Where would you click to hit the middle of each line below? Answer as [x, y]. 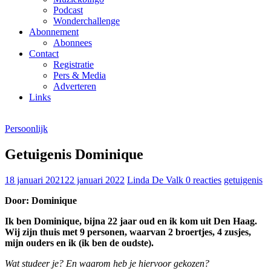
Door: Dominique [41, 200]
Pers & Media [80, 75]
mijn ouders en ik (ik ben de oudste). [79, 243]
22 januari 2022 [95, 180]
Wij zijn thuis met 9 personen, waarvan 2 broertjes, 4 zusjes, [128, 232]
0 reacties [204, 180]
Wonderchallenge [87, 21]
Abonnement [54, 31]
